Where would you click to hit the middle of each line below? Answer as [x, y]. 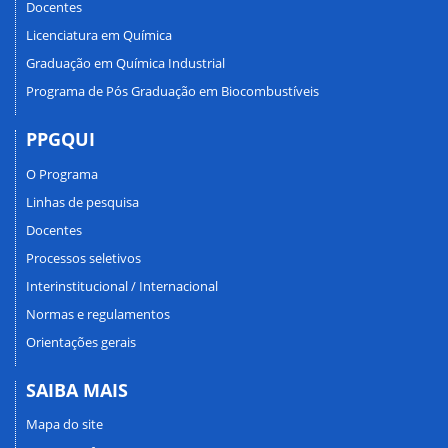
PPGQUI [60, 139]
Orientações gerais [81, 341]
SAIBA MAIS [77, 389]
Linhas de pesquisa [82, 201]
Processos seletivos [83, 257]
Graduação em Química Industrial [125, 63]
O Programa [62, 173]
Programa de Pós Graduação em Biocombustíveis [172, 91]
